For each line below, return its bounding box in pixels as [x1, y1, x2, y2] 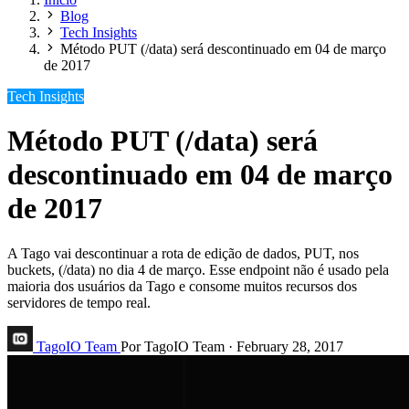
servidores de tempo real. [7, 294, 151, 310]
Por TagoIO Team [121, 338, 225, 354]
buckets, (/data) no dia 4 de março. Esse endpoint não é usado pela [7, 261, 389, 278]
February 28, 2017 [236, 338, 343, 354]
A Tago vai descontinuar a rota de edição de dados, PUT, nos [7, 245, 359, 261]
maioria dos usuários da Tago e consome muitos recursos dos [7, 278, 357, 294]
